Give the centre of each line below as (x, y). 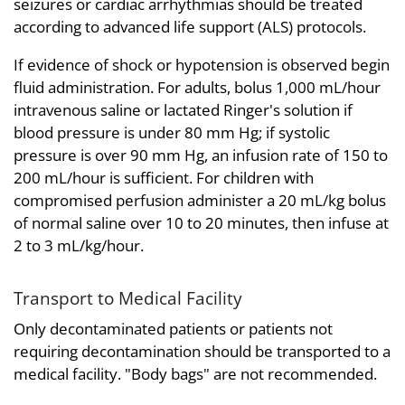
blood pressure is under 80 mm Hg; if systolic (172, 133)
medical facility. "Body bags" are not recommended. (195, 373)
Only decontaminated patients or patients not (173, 328)
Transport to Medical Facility (128, 298)
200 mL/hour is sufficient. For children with (164, 178)
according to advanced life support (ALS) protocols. (190, 27)
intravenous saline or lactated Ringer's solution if (183, 110)
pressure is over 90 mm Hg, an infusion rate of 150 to (201, 155)
